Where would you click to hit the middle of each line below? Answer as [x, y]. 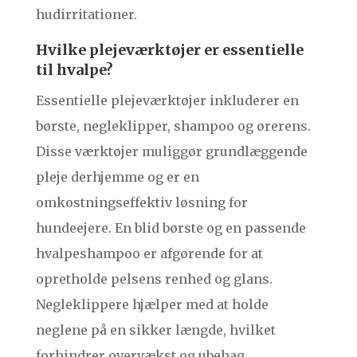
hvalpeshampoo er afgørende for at [149, 254]
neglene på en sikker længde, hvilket [155, 330]
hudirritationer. [86, 15]
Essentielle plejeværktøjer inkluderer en [167, 101]
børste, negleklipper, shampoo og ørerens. [173, 126]
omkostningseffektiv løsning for [141, 203]
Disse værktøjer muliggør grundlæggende [171, 152]
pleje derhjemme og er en [117, 177]
